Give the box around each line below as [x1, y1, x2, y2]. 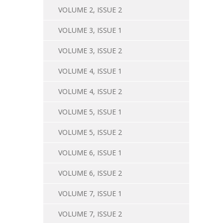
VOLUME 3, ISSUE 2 [58, 46, 122, 55]
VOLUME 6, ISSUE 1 [58, 148, 122, 157]
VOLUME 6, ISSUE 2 [58, 168, 122, 178]
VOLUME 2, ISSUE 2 [58, 5, 122, 14]
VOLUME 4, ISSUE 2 [58, 87, 122, 96]
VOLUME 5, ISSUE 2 [58, 127, 122, 137]
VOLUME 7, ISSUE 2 [58, 209, 122, 219]
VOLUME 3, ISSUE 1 [58, 25, 122, 35]
